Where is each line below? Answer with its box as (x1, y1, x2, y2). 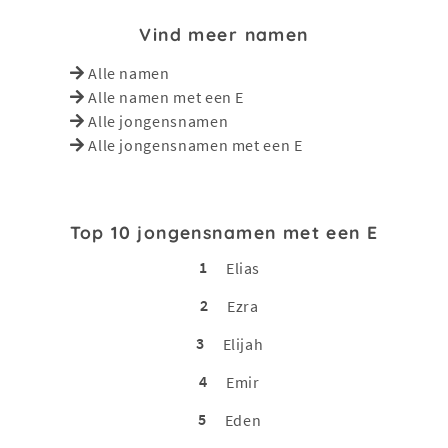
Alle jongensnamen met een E (88, 134, 303, 155)
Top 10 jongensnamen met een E (69, 220, 379, 243)
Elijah (222, 333, 264, 354)
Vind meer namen (139, 22, 309, 45)
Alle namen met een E (88, 86, 245, 107)
